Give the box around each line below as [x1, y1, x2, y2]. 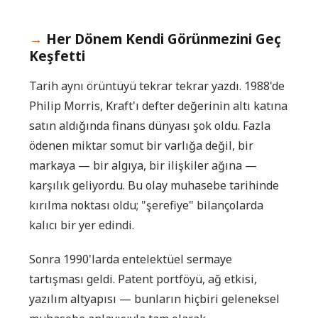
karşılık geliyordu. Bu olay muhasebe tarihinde [29, 177, 279, 193]
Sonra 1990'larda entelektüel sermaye [29, 251, 232, 267]
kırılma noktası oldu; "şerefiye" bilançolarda [29, 197, 263, 213]
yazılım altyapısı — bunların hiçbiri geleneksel [29, 290, 280, 307]
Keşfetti [29, 46, 85, 65]
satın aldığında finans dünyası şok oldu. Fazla [29, 117, 270, 133]
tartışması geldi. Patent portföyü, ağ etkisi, [29, 270, 257, 287]
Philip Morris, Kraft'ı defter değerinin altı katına [29, 97, 287, 114]
